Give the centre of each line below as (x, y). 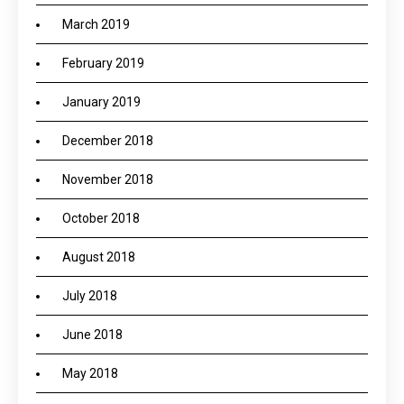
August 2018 (99, 257)
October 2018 (101, 218)
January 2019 (101, 102)
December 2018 (108, 141)
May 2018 (90, 373)
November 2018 (108, 179)
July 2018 (90, 296)
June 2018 (92, 335)
